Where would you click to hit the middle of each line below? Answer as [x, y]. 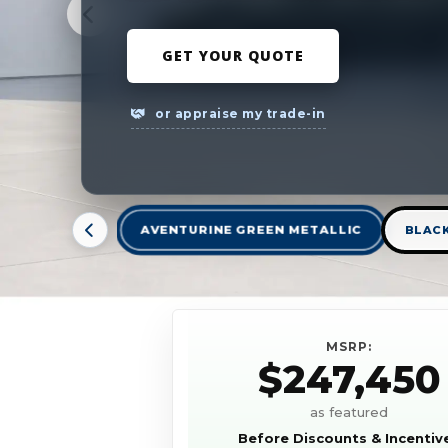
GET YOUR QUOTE [232, 55]
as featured [349, 412]
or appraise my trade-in [238, 113]
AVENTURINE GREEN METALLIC [251, 230]
